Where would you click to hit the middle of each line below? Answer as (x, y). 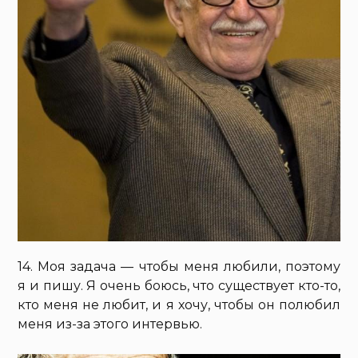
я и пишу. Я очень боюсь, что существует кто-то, (179, 285)
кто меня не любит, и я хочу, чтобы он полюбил (179, 304)
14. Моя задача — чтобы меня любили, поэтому (179, 266)
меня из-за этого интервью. (110, 324)
